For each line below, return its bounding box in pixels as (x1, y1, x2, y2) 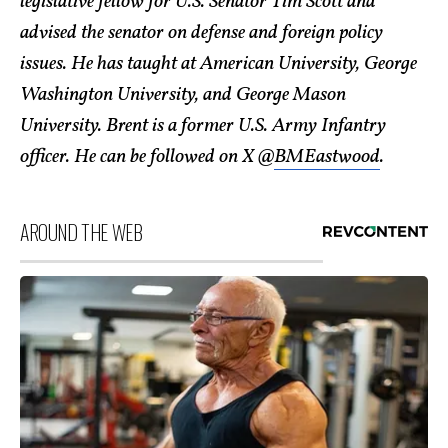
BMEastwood (274, 143, 380, 171)
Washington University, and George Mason (20, 81, 346, 109)
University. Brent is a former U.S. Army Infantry (20, 112, 386, 140)
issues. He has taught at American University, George (20, 50, 417, 78)
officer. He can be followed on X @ (20, 143, 274, 171)
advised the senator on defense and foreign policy (20, 19, 383, 47)
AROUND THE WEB (20, 217, 143, 247)
